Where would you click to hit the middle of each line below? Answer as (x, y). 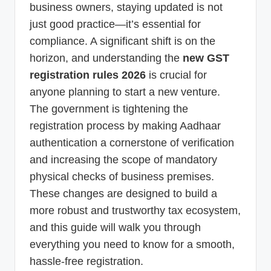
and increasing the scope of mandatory (123, 160)
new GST (206, 58)
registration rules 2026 (88, 75)
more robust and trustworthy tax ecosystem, (135, 211)
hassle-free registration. (87, 262)
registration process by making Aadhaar (125, 126)
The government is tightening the (109, 109)
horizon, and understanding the (106, 58)
